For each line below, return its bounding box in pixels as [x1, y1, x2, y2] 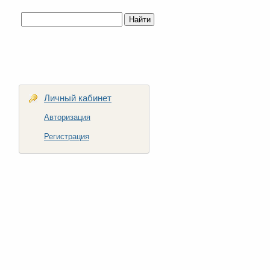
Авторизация [44, 113, 90, 122]
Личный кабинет [44, 93, 111, 103]
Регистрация [44, 132, 89, 141]
